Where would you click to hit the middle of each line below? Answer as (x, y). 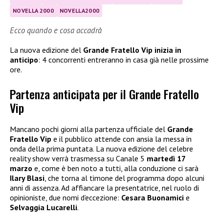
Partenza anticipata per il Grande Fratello (104, 94)
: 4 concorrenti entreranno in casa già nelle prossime (123, 59)
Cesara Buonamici (153, 198)
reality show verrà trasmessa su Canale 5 (78, 159)
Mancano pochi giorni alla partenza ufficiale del (88, 129)
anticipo (24, 59)
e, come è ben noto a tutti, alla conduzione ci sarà (115, 168)
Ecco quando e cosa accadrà (56, 30)
